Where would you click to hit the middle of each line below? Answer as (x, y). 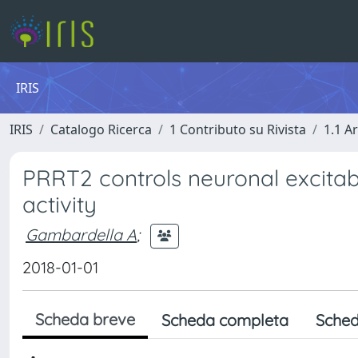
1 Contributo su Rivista (238, 129)
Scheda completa (225, 320)
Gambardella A (81, 234)
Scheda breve (85, 319)
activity (60, 204)
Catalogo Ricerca (101, 129)
